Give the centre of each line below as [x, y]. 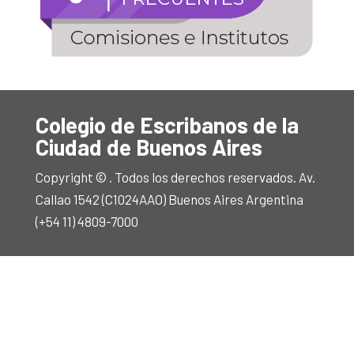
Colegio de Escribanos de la [167, 124]
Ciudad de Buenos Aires [149, 147]
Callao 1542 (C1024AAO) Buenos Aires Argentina [169, 199]
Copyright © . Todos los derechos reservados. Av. [175, 177]
